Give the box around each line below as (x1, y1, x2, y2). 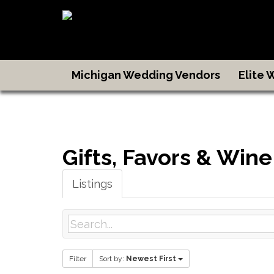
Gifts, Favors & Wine (62, 144, 272, 170)
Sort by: (99, 254, 126, 263)
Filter (69, 254, 86, 263)
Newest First (126, 254, 176, 263)
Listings (72, 177, 113, 190)
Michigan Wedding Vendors (72, 68, 220, 81)
